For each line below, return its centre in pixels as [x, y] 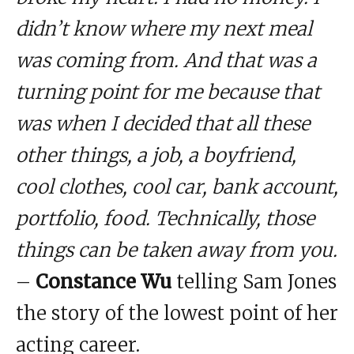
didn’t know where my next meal [164, 29]
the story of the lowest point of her [177, 314]
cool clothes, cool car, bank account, [177, 187]
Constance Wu [104, 282]
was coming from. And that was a [166, 61]
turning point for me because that [168, 92]
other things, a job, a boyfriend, [156, 156]
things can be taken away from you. [177, 250]
